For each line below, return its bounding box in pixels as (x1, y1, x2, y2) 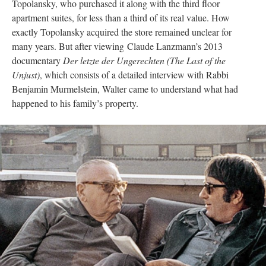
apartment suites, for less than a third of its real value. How (12, 11, 230, 24)
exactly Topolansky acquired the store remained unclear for (12, 26, 232, 38)
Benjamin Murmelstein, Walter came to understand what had (12, 83, 238, 95)
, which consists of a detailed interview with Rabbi (40, 68, 229, 81)
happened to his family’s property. (12, 97, 138, 109)
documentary (12, 54, 63, 66)
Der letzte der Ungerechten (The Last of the (63, 54, 226, 66)
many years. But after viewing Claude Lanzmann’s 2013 (12, 40, 223, 52)
